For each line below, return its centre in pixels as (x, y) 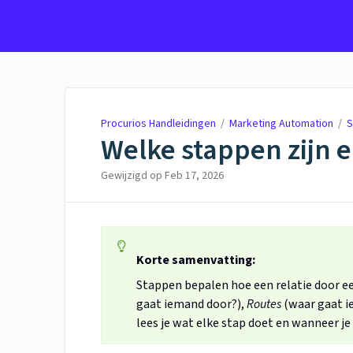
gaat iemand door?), (191, 305)
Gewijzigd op (133, 176)
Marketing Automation (281, 124)
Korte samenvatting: (196, 260)
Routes (264, 305)
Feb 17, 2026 (194, 176)
